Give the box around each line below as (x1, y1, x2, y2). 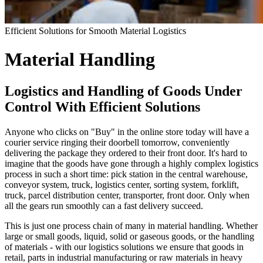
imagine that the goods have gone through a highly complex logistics (5, 158, 258, 168)
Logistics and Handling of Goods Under (5, 83, 242, 99)
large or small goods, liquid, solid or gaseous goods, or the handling (5, 231, 254, 241)
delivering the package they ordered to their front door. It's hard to (5, 147, 247, 158)
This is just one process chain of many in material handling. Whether (5, 220, 258, 231)
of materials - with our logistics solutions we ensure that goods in (5, 241, 244, 252)
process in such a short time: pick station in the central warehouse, (5, 168, 248, 179)
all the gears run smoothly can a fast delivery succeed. (5, 200, 203, 211)
